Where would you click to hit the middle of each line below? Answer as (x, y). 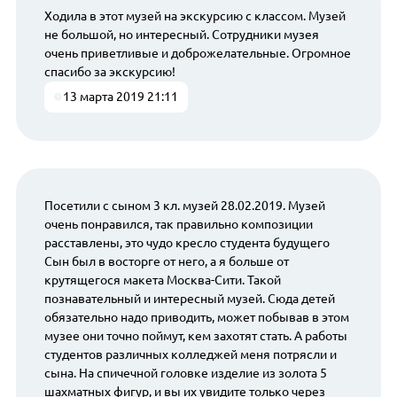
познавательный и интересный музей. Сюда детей (189, 298)
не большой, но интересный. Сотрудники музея (181, 35)
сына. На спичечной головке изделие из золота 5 (185, 373)
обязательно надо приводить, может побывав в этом (196, 317)
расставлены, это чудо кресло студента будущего (187, 242)
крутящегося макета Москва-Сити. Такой (162, 280)
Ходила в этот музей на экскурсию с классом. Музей (195, 16)
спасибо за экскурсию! (109, 72)
